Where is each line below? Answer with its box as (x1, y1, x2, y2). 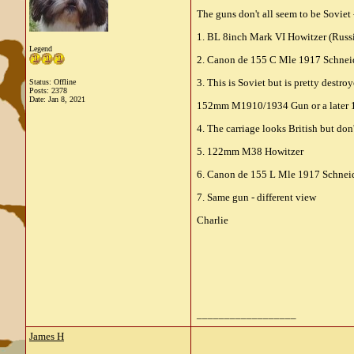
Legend (29, 44, 52, 53)
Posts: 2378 (29, 86, 67, 95)
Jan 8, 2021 (48, 95, 85, 104)
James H (29, 330, 64, 342)
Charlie (197, 214, 228, 226)
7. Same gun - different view (197, 191, 316, 203)
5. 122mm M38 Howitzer (197, 145, 303, 157)
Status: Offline (29, 77, 76, 86)
